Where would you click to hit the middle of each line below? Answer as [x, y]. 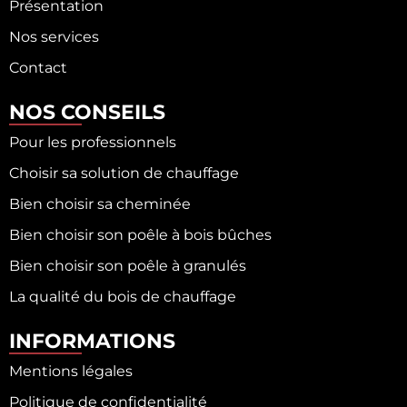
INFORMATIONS [92, 341]
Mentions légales [71, 372]
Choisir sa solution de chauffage [124, 174]
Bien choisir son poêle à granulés [128, 266]
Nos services [54, 37]
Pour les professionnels [93, 143]
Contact [38, 68]
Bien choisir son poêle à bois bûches [140, 235]
